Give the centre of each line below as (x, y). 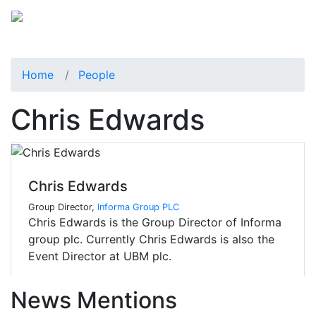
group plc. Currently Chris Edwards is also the (151, 239)
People (97, 74)
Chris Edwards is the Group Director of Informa (155, 223)
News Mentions (94, 300)
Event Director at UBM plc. (100, 256)
